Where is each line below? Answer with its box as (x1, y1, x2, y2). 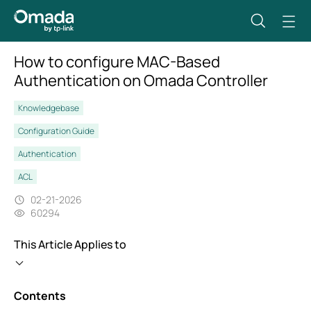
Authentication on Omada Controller (14, 70, 268, 91)
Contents (14, 288, 66, 303)
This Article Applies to (14, 237, 126, 252)
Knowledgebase (18, 102, 79, 114)
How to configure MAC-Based (14, 51, 220, 72)
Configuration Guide (18, 125, 94, 137)
